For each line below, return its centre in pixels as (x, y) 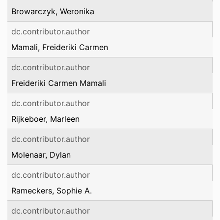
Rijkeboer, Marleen (45, 119)
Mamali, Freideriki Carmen (60, 47)
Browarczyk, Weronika (53, 11)
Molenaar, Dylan (41, 155)
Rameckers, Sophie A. (52, 191)
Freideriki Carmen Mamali (59, 83)
